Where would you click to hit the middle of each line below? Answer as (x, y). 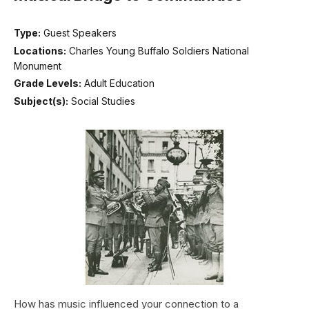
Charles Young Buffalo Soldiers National (159, 50)
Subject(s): (41, 101)
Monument (38, 66)
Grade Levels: (48, 83)
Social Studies (103, 101)
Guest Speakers (80, 33)
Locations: (40, 50)
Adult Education (119, 83)
